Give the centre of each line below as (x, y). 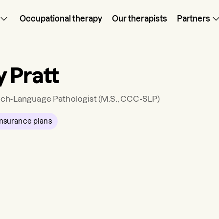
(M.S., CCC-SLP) (128, 99)
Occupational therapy (61, 19)
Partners (194, 19)
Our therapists (140, 19)
